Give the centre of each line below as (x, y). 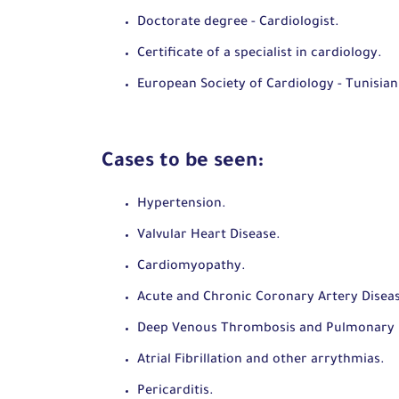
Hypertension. (182, 204)
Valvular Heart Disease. (209, 236)
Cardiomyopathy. (191, 267)
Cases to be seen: (183, 163)
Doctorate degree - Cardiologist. (238, 23)
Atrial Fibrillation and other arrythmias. (261, 360)
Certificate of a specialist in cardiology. (260, 54)
